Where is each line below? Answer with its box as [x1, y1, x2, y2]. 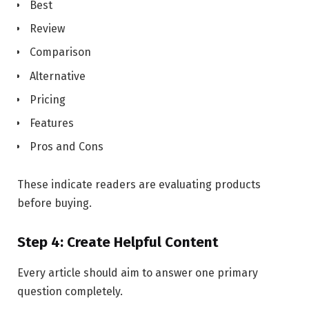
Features [30, 116, 74, 130]
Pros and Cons [30, 139, 103, 153]
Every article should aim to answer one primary [17, 266, 258, 279]
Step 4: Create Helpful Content [17, 234, 218, 251]
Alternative [30, 69, 86, 83]
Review [30, 22, 65, 36]
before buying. [17, 197, 92, 210]
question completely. [17, 284, 123, 298]
